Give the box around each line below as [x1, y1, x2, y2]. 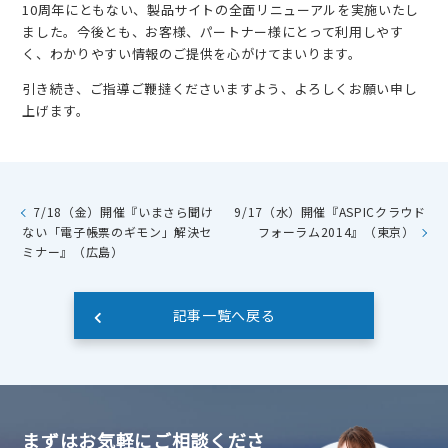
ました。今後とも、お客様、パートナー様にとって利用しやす [22, 22, 404, 41]
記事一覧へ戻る [172, 305, 276, 325]
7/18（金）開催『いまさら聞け [33, 203, 214, 220]
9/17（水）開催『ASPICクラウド [234, 203, 426, 220]
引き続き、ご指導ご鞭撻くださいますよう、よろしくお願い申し [22, 79, 418, 98]
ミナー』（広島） [22, 243, 124, 260]
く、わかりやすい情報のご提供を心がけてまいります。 [22, 44, 362, 63]
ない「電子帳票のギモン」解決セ [22, 223, 213, 240]
